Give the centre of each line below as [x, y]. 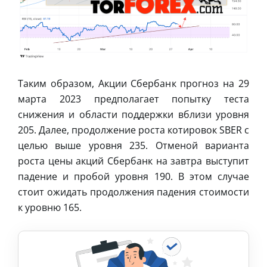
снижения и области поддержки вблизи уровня [133, 114]
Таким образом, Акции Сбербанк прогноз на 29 [133, 83]
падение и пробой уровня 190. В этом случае [133, 176]
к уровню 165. [50, 207]
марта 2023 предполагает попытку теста [133, 99]
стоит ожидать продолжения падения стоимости [133, 192]
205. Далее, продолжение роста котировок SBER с [133, 130]
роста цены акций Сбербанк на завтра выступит [133, 161]
